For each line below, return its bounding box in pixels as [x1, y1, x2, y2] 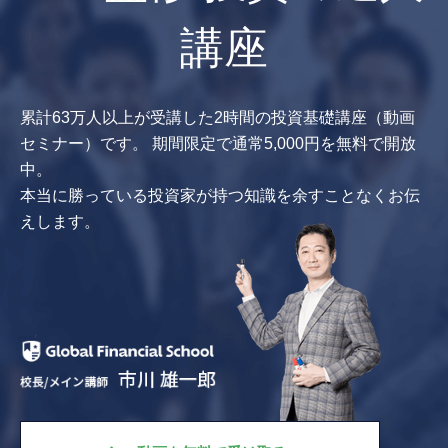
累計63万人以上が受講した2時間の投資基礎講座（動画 [20, 109, 415, 127]
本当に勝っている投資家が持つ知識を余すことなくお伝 [20, 187, 420, 205]
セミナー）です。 [20, 135, 148, 153]
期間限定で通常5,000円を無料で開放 [148, 135, 416, 153]
